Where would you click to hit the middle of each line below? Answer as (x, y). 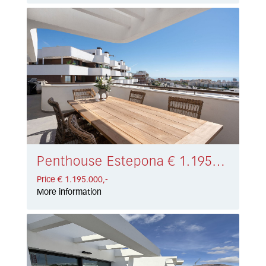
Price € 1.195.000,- (73, 180)
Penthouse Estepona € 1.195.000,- (219, 162)
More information (69, 193)
